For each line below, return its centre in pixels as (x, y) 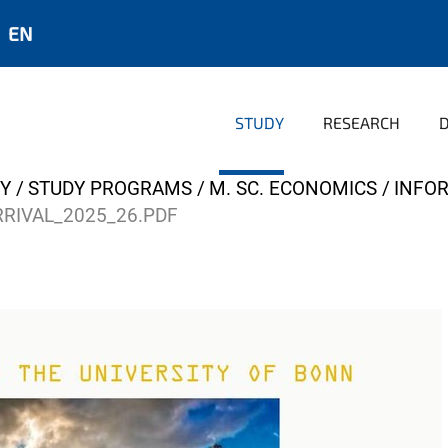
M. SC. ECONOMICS (293, 188)
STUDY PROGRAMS (110, 188)
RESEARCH (361, 122)
